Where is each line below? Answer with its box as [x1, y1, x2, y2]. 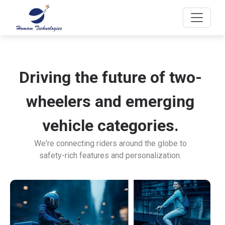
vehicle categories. [42, 116, 179, 135]
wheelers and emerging [26, 92, 195, 111]
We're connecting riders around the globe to [34, 139, 187, 148]
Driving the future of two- [19, 68, 202, 87]
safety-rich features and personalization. [39, 151, 182, 160]
